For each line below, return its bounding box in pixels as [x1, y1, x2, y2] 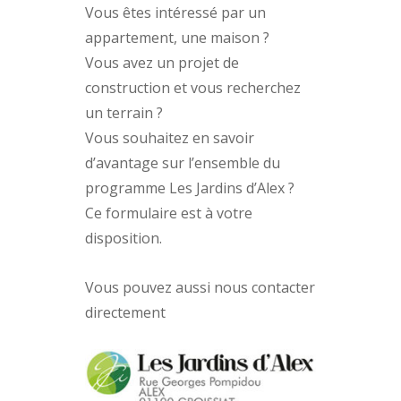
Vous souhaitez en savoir [85, 127, 255, 148]
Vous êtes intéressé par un [85, 2, 267, 22]
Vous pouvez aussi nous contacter [85, 277, 316, 297]
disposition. [85, 227, 163, 248]
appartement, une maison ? [85, 27, 270, 47]
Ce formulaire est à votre [85, 202, 253, 223]
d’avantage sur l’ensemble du [85, 152, 281, 173]
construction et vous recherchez [85, 77, 302, 98]
